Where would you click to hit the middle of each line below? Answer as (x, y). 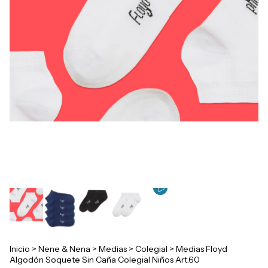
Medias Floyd (202, 249)
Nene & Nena (64, 249)
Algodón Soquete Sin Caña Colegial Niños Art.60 (105, 260)
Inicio (20, 249)
